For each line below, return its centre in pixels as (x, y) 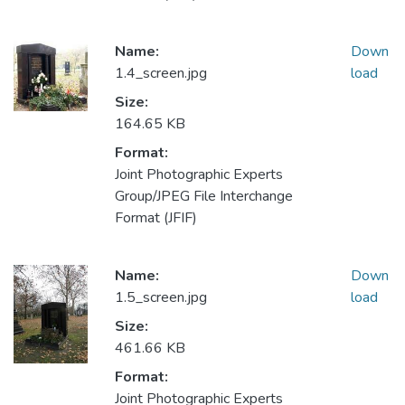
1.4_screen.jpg (161, 74)
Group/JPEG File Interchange (204, 197)
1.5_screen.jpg (161, 298)
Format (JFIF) (156, 218)
